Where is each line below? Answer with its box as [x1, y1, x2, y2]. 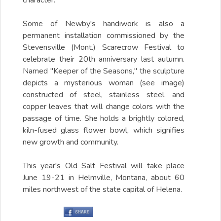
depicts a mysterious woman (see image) [23, 77, 185, 89]
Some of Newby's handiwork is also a [23, 18, 185, 30]
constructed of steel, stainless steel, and [23, 89, 185, 101]
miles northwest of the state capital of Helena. [23, 184, 182, 195]
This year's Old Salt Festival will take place [23, 160, 185, 172]
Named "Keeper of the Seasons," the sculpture [23, 66, 185, 77]
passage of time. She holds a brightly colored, [23, 113, 185, 124]
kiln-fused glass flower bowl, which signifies [23, 125, 185, 136]
